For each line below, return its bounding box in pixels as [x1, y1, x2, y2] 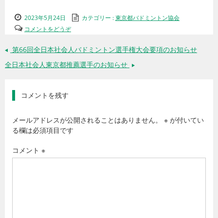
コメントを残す [21, 91, 69, 100]
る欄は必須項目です [12, 126, 73, 135]
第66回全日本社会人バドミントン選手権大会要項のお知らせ [10, 45, 197, 54]
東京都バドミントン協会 [115, 14, 180, 22]
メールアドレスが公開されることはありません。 [12, 115, 162, 125]
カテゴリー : [82, 14, 115, 22]
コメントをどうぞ [24, 25, 71, 33]
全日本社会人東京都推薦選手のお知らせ [5, 60, 129, 69]
